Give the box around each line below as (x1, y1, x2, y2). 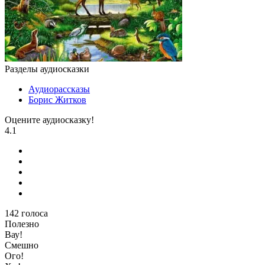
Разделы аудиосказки (5, 64, 89, 75)
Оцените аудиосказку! (5, 115, 94, 125)
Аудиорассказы (28, 84, 90, 95)
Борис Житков (28, 95, 86, 105)
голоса (21, 208, 48, 219)
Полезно (5, 219, 39, 230)
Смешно (5, 240, 38, 251)
